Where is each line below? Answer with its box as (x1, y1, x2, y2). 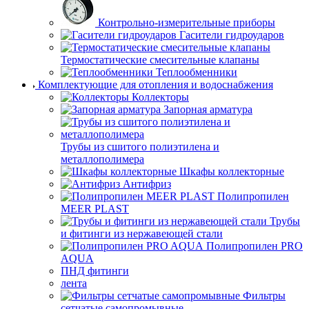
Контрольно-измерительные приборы (98, 17, 275, 28)
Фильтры (243, 290, 286, 301)
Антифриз (123, 178, 171, 190)
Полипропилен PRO (206, 240, 303, 252)
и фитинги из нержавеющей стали (61, 228, 223, 239)
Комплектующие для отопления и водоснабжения (38, 79, 273, 90)
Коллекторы (132, 91, 189, 103)
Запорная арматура (163, 103, 252, 115)
